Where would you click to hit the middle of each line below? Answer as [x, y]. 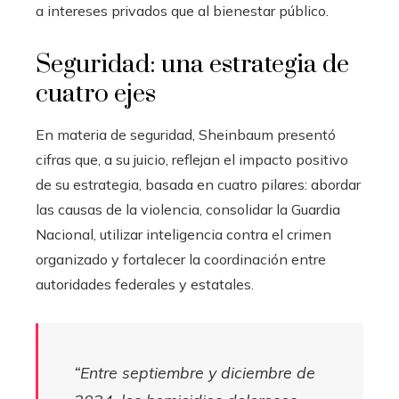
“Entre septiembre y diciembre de [195, 372]
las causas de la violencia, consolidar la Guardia [188, 209]
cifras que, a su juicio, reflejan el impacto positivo [192, 159]
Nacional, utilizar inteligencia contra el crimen [183, 234]
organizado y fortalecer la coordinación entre [181, 259]
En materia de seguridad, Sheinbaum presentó [186, 134]
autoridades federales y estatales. [145, 284]
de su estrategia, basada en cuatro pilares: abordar [198, 184]
